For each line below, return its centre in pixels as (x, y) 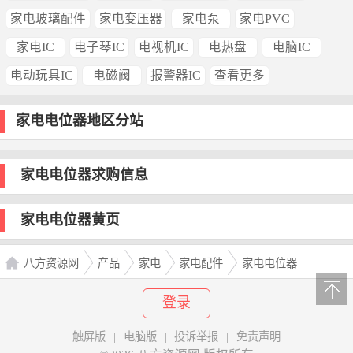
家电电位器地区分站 (80, 120)
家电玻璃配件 (48, 19)
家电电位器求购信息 (85, 175)
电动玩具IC (41, 75)
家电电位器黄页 (71, 220)
